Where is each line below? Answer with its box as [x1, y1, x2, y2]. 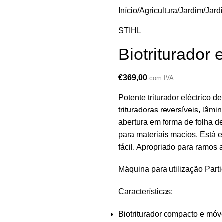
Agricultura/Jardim [139, 6, 203, 15]
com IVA [149, 74, 174, 82]
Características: [118, 187, 173, 196]
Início [118, 6, 137, 15]
